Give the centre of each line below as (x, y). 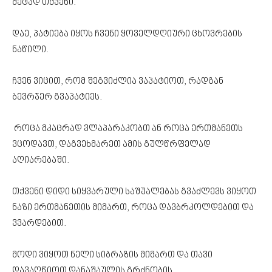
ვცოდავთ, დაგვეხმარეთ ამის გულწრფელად (111, 144)
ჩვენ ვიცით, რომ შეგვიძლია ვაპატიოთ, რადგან (118, 81)
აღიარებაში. (41, 160)
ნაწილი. (31, 50)
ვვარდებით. (40, 223)
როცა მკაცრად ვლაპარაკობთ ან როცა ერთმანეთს (127, 129)
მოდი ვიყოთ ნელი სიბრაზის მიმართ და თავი (112, 255)
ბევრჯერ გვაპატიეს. (57, 97)
